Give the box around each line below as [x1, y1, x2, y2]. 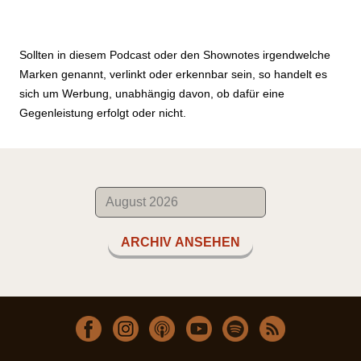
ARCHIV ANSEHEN [121, 235, 240, 250]
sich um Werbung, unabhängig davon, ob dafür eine [19, 87, 284, 101]
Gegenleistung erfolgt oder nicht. [19, 106, 186, 120]
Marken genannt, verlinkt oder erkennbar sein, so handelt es [19, 68, 327, 81]
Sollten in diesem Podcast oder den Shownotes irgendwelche [19, 48, 330, 62]
